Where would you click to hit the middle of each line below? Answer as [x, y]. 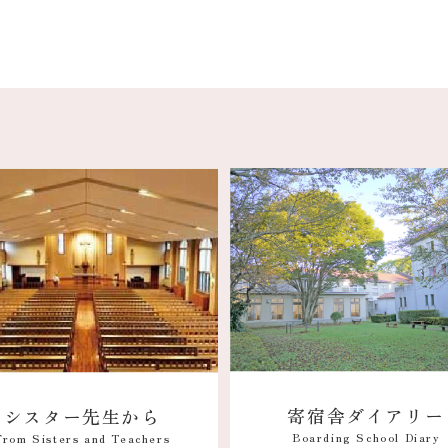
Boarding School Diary [365, 437]
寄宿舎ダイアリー [366, 415]
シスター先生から [82, 415]
